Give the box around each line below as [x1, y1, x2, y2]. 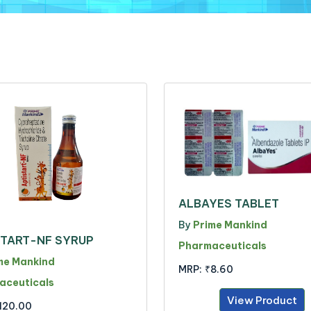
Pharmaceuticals [178, 239, 267, 253]
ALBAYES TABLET [178, 196, 279, 211]
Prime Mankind [193, 219, 267, 232]
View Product [226, 294, 297, 308]
